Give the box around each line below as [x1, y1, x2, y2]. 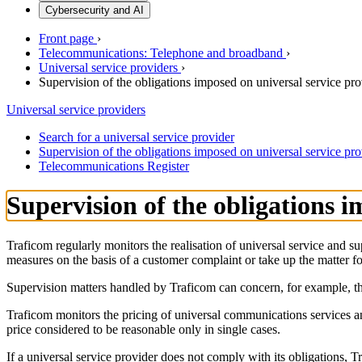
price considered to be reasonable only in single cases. [6, 322, 280, 336]
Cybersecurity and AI [45, 4, 144, 16]
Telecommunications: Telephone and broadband [39, 46, 283, 60]
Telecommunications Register [39, 159, 189, 173]
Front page [39, 32, 94, 45]
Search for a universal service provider [39, 130, 234, 144]
